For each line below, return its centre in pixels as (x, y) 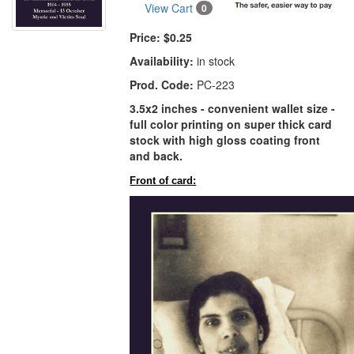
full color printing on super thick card (231, 124)
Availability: (162, 61)
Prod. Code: (162, 85)
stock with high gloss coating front (225, 140)
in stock (215, 61)
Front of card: (163, 181)
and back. (156, 156)
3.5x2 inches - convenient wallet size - (233, 109)
